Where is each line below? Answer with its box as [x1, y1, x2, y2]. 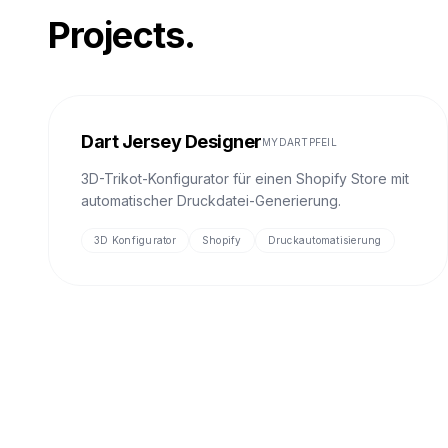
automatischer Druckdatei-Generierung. [81, 192, 341, 209]
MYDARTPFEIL [262, 135, 337, 148]
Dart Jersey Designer [81, 131, 262, 152]
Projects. [48, 13, 195, 57]
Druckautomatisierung [267, 234, 382, 246]
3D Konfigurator [94, 234, 176, 246]
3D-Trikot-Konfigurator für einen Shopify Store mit [81, 170, 409, 187]
